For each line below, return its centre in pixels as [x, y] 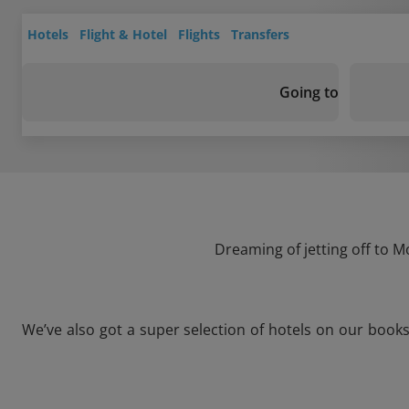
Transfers [260, 34]
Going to [309, 92]
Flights [199, 34]
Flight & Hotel [123, 34]
